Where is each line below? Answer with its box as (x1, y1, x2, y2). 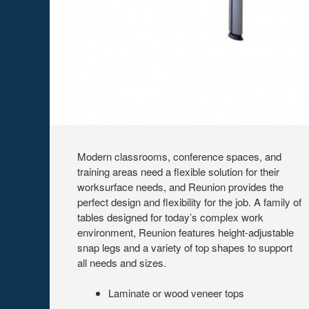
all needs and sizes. (77, 255, 166, 270)
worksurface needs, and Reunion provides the (77, 179, 283, 194)
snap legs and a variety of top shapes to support (77, 240, 292, 255)
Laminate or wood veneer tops (108, 286, 244, 300)
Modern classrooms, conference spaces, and (77, 149, 281, 163)
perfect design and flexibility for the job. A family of (77, 195, 301, 209)
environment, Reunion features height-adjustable (77, 225, 294, 239)
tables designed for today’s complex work (77, 210, 263, 224)
